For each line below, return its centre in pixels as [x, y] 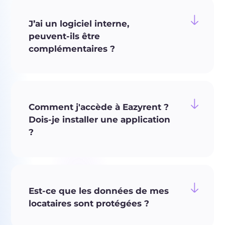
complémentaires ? [72, 48]
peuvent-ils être [65, 36]
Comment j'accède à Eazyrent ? [99, 107]
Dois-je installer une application [100, 120]
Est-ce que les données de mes [99, 191]
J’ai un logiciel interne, [79, 23]
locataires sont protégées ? [89, 204]
